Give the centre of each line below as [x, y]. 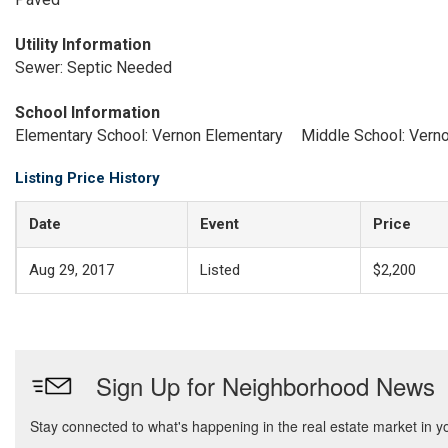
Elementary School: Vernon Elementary [149, 135]
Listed [220, 270]
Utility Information [83, 44]
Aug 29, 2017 [71, 270]
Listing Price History [87, 178]
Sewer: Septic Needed [93, 67]
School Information [87, 112]
